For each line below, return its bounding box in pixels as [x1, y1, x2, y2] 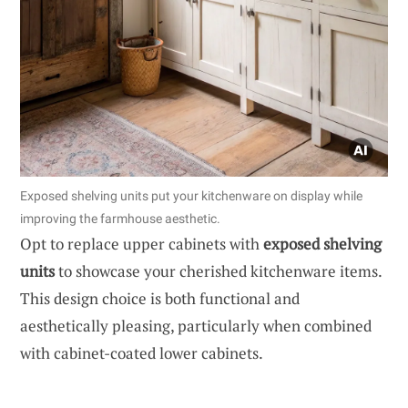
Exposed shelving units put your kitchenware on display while [20, 189, 362, 204]
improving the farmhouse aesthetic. [20, 211, 220, 227]
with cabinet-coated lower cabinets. [20, 342, 263, 364]
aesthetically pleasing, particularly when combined [20, 315, 372, 337]
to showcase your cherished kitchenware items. [55, 260, 382, 282]
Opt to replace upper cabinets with [20, 233, 263, 255]
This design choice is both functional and [20, 288, 300, 310]
